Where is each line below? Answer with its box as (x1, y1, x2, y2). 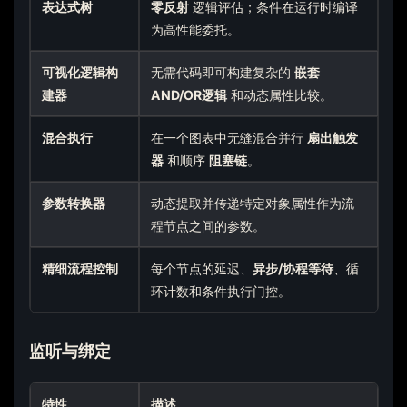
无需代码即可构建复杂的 (151, 64, 295, 80)
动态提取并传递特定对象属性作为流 (151, 194, 355, 211)
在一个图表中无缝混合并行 (151, 129, 308, 145)
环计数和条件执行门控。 (151, 283, 292, 299)
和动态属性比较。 (227, 86, 333, 103)
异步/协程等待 (253, 260, 334, 276)
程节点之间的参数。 (151, 217, 266, 233)
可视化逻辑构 (42, 64, 119, 80)
